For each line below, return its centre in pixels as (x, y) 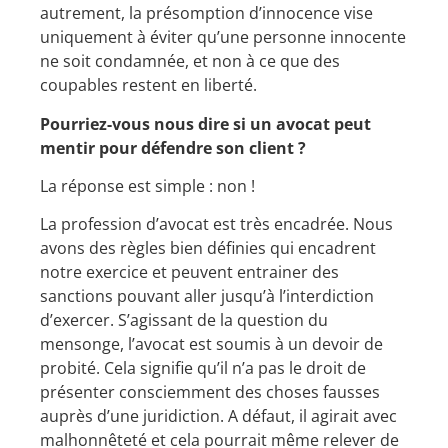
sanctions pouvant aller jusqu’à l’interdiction (207, 296)
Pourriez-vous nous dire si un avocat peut (205, 123)
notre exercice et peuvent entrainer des (189, 272)
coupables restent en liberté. (148, 85)
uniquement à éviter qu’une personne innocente (223, 37)
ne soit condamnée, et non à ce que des (190, 61)
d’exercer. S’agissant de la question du (184, 320)
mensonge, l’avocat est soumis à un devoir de (211, 344)
